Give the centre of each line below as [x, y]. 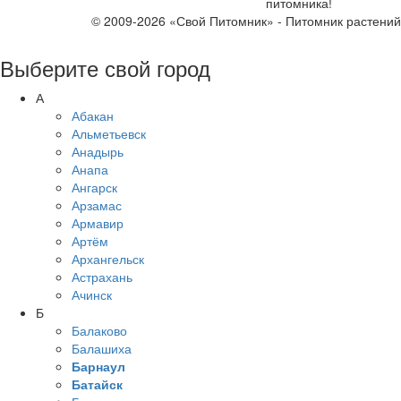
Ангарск [94, 187]
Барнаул [98, 366]
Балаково [99, 330]
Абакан [93, 115]
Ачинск [92, 294]
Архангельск [108, 258]
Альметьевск [109, 133]
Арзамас [97, 205]
